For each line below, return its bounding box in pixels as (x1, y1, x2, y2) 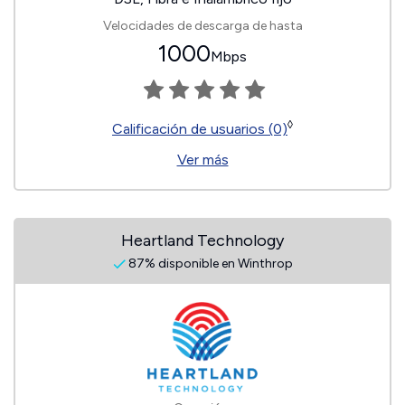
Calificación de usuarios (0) (112, 120, 287, 137)
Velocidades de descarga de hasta (102, 18, 303, 33)
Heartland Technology (121, 231, 284, 250)
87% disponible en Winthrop (125, 256, 293, 271)
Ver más (176, 151, 229, 168)
